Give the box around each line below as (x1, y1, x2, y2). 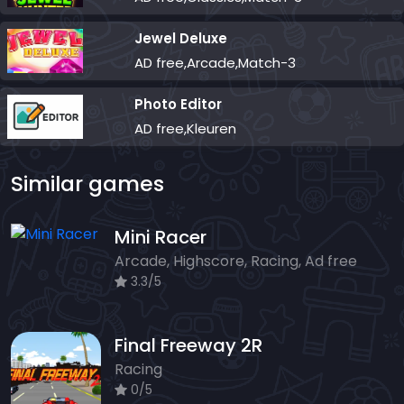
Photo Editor (134, 95, 223, 115)
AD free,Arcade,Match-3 (134, 53, 297, 73)
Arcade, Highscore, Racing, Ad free (115, 251, 357, 272)
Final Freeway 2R (115, 333, 262, 359)
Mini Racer (115, 225, 207, 251)
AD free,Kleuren (134, 119, 237, 139)
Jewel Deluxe (134, 29, 228, 49)
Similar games (11, 169, 164, 199)
